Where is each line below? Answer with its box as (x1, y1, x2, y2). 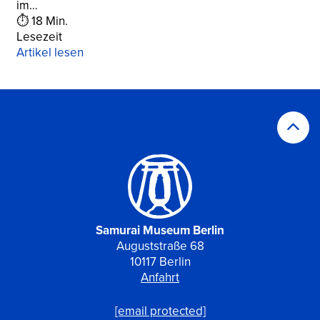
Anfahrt (141, 268, 179, 286)
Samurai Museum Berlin (96, 221, 224, 239)
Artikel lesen (16, 44, 84, 62)
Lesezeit (16, 28, 62, 46)
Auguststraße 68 (116, 236, 204, 255)
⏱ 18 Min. (16, 12, 68, 31)
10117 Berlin (129, 252, 191, 271)
